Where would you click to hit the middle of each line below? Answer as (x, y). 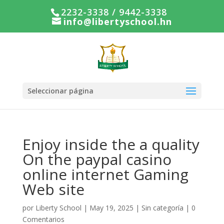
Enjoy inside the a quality (111, 144)
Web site (53, 189)
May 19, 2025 (111, 208)
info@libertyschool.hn (117, 21)
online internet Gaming (105, 174)
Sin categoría (162, 208)
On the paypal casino (97, 159)
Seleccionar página (60, 91)
